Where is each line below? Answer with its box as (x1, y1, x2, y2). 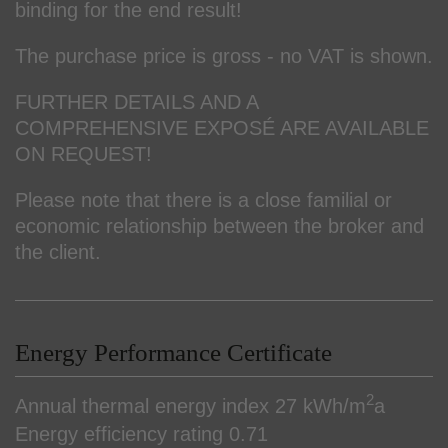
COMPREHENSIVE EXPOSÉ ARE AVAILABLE (15, 116, 429, 139)
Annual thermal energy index (15, 394, 269, 417)
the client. (15, 240, 101, 263)
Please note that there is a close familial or (15, 188, 392, 211)
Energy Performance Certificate (15, 338, 332, 366)
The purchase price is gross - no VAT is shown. (15, 44, 433, 67)
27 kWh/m (275, 394, 366, 417)
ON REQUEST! (15, 142, 152, 165)
